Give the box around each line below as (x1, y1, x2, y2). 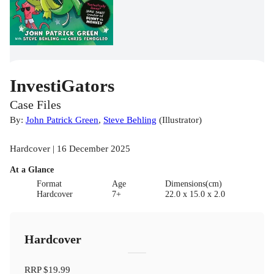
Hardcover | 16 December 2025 (10, 143, 130, 154)
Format (37, 179, 62, 189)
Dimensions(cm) (165, 179, 222, 189)
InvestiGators (10, 76, 114, 96)
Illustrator (162, 114, 199, 125)
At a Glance (10, 165, 54, 175)
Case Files (10, 98, 61, 112)
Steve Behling (103, 114, 157, 125)
